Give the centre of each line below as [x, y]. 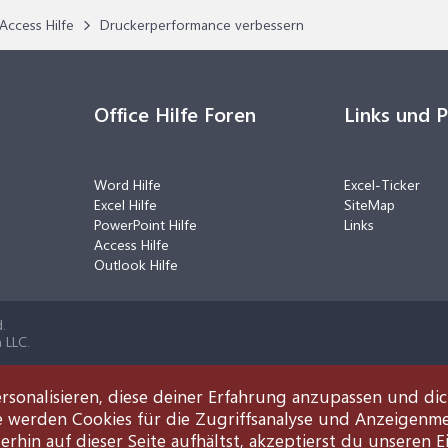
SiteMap [369, 204]
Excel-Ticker [382, 184]
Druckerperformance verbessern [202, 24]
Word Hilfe [127, 184]
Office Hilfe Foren [175, 113]
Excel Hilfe [125, 204]
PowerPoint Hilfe [145, 224]
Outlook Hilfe [136, 264]
